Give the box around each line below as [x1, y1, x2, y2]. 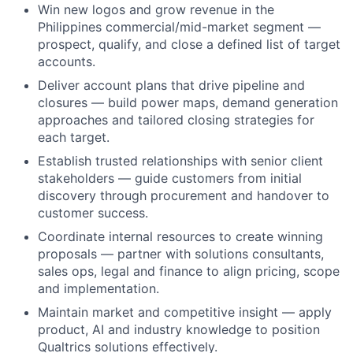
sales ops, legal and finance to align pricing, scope [38, 263, 340, 279]
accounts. [38, 54, 95, 69]
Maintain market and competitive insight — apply [38, 304, 332, 320]
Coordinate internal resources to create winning [38, 229, 323, 244]
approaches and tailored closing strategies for [38, 112, 314, 128]
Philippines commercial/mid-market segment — [38, 19, 321, 35]
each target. [38, 129, 110, 145]
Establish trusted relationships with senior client [38, 153, 323, 169]
